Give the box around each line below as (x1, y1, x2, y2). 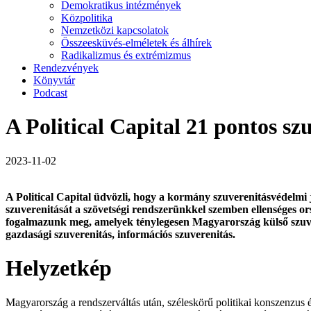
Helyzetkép (6, 255, 112, 281)
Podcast (33, 87, 67, 99)
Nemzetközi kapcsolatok (61, 24, 169, 36)
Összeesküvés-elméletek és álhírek (61, 37, 212, 49)
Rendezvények (33, 62, 99, 74)
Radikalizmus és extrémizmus (61, 49, 191, 61)
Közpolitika (61, 12, 112, 24)
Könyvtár (33, 74, 75, 86)
